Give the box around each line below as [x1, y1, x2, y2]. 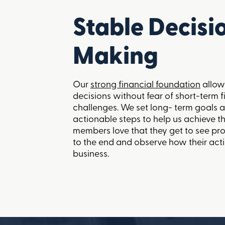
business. [73, 150, 109, 160]
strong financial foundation [90, 80, 200, 90]
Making [73, 46, 158, 70]
